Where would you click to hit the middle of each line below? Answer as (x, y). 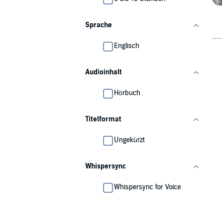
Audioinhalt (104, 72)
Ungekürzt (129, 140)
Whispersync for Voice (147, 187)
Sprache (99, 25)
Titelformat (103, 119)
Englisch (127, 46)
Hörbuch (127, 93)
